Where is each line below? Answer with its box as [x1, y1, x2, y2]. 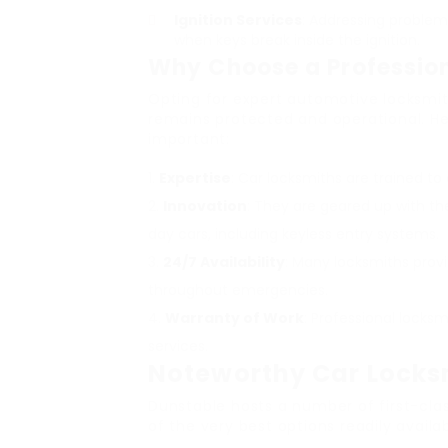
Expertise [159, 168, 231, 188]
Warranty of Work [165, 308, 304, 328]
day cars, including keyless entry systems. [148, 224, 439, 244]
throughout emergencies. [148, 280, 328, 300]
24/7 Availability [163, 252, 285, 272]
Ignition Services [174, 10, 302, 30]
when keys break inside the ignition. [174, 30, 420, 50]
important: [148, 129, 231, 149]
